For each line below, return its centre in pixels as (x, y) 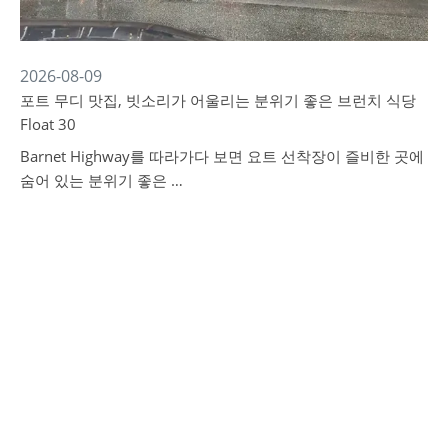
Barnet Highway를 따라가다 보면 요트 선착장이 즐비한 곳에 (222, 155)
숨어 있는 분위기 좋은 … (101, 179)
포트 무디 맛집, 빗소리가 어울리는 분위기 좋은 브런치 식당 (218, 100)
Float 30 (48, 124)
